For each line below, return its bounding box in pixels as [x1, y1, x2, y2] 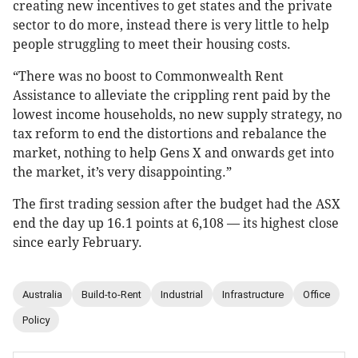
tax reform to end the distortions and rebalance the [13, 126, 327, 142]
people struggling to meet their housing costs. [13, 37, 291, 53]
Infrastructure [222, 288, 284, 300]
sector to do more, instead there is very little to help [13, 18, 329, 34]
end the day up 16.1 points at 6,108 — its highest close [13, 216, 339, 232]
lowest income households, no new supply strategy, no [13, 107, 342, 123]
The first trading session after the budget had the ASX [13, 197, 340, 213]
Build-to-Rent [82, 288, 141, 300]
